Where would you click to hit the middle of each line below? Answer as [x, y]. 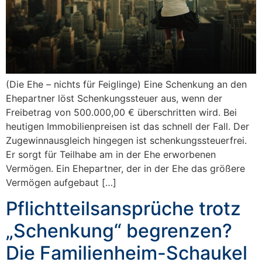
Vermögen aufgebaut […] [61, 182]
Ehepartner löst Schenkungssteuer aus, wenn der [114, 98]
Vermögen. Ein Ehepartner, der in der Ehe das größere [125, 168]
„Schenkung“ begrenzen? [119, 231]
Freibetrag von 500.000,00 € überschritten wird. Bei [121, 112]
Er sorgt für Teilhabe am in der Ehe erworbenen [111, 154]
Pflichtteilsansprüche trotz [123, 209]
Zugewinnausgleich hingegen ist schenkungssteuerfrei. [126, 140]
